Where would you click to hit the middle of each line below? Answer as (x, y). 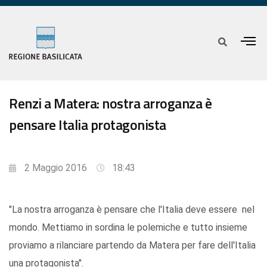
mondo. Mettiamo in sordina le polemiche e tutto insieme (128, 228)
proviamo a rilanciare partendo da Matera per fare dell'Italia (132, 246)
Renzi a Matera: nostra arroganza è (110, 103)
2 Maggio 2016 (56, 168)
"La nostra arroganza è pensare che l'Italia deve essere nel (132, 210)
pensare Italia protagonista (88, 125)
